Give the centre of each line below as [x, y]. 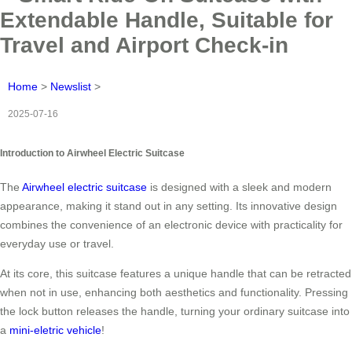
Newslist [71, 86]
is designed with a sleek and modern [239, 187]
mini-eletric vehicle [55, 330]
